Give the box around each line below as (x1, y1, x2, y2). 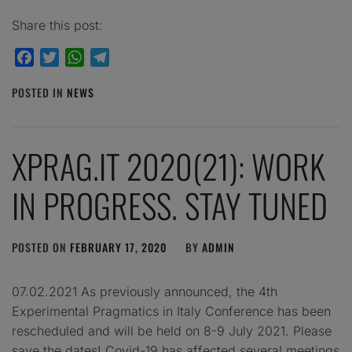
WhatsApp (84, 49, 145, 65)
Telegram (109, 49, 164, 65)
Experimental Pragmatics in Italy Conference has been (12, 303, 331, 319)
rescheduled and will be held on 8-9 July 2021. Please (12, 323, 332, 339)
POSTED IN (12, 84, 67, 101)
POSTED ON (12, 239, 70, 255)
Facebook (34, 49, 90, 65)
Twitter (59, 49, 99, 65)
